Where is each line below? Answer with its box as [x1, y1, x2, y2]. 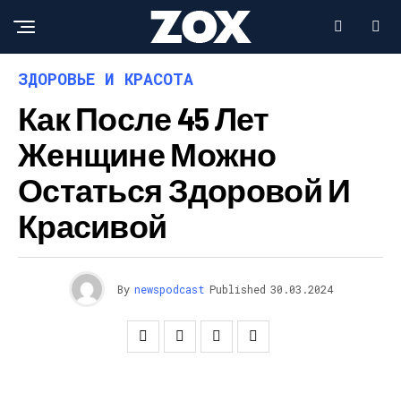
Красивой [18, 206, 167, 244]
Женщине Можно [18, 134, 277, 173]
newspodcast [133, 282, 205, 296]
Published [209, 282, 266, 296]
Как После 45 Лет [18, 98, 269, 137]
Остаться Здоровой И [18, 170, 351, 209]
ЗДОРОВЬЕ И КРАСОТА [18, 68, 193, 90]
